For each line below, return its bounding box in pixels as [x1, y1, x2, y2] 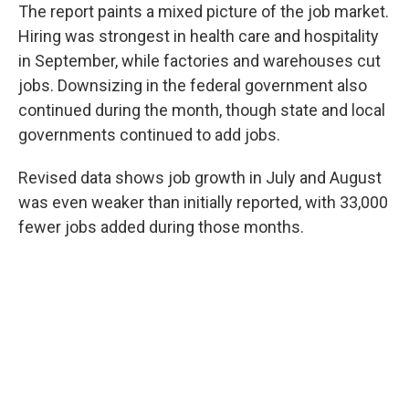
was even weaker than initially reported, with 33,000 [18, 192, 388, 212]
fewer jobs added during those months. [18, 216, 304, 236]
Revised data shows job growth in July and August [18, 167, 382, 187]
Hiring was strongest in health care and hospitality [18, 26, 379, 46]
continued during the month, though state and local [18, 100, 385, 120]
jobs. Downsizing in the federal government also [18, 75, 367, 95]
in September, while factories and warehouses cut [18, 50, 381, 70]
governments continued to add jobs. [18, 124, 280, 144]
